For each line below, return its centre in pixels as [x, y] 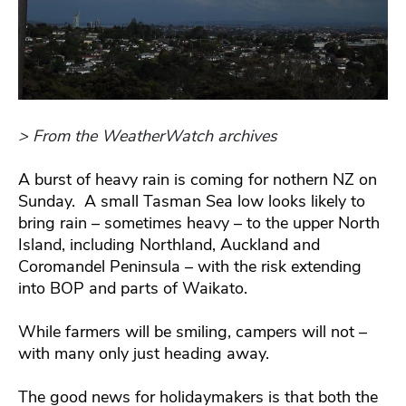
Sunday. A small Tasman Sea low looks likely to [192, 201]
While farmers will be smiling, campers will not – [193, 331]
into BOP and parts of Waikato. [133, 288]
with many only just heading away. [144, 353]
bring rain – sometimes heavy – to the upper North [199, 222]
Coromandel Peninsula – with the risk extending [190, 266]
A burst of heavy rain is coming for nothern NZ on [198, 179]
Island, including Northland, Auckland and [169, 244]
